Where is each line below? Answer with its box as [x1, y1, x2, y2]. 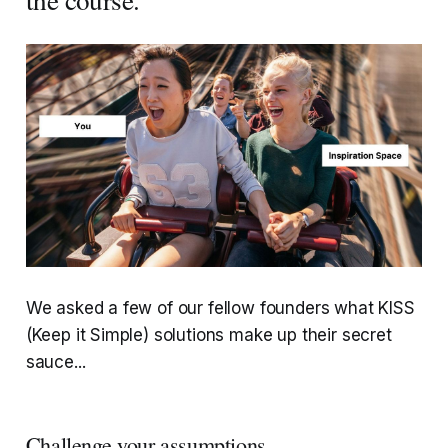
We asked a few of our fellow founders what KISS [25, 298, 415, 319]
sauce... [25, 352, 86, 373]
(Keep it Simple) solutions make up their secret [25, 325, 392, 346]
